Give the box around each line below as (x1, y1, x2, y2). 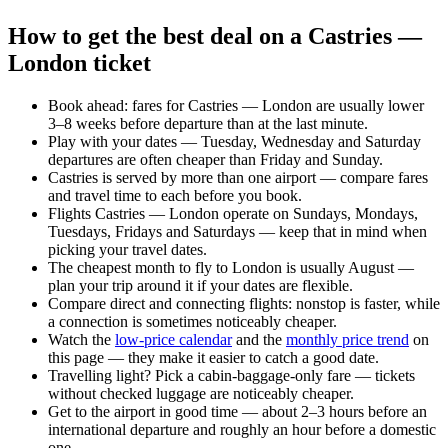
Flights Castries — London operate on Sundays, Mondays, (48, 204, 418, 222)
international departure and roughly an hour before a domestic (48, 420, 436, 438)
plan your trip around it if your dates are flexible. (48, 276, 353, 294)
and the (232, 330, 286, 348)
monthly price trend (286, 330, 409, 348)
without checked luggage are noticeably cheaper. (48, 384, 354, 402)
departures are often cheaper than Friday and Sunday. (48, 150, 383, 168)
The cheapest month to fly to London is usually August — (48, 258, 414, 276)
